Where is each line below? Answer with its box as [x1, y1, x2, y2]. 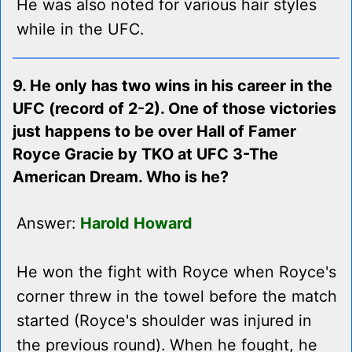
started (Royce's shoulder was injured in [16, 311, 312, 331]
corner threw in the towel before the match [16, 287, 337, 306]
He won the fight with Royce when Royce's [16, 262, 336, 282]
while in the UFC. [16, 20, 144, 39]
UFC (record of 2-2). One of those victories [13, 99, 336, 119]
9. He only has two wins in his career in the [13, 76, 332, 96]
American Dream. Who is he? [13, 167, 229, 187]
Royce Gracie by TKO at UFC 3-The [13, 145, 278, 164]
